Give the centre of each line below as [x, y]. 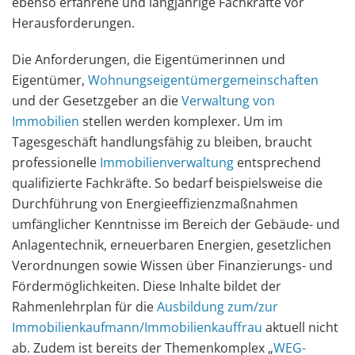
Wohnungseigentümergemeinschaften [203, 80]
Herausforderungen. [73, 23]
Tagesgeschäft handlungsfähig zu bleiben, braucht [162, 142]
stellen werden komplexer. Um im [181, 121]
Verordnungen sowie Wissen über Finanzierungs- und [172, 265]
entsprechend [277, 162]
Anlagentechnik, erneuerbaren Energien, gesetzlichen [172, 245]
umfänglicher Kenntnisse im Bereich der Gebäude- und [176, 224]
